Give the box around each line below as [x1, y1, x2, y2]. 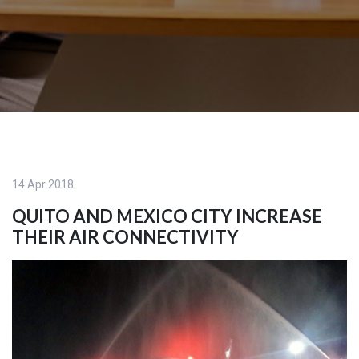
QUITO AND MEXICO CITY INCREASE [12, 205, 322, 228]
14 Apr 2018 [12, 178, 74, 192]
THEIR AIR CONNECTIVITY [12, 226, 239, 248]
